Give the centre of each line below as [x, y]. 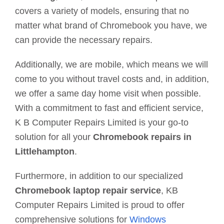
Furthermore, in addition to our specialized [99, 176]
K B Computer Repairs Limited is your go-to [101, 123]
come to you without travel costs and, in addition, [112, 79]
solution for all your [54, 137]
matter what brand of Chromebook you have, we [111, 26]
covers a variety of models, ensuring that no [102, 11]
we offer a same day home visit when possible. [108, 94]
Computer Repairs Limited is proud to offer [99, 205]
